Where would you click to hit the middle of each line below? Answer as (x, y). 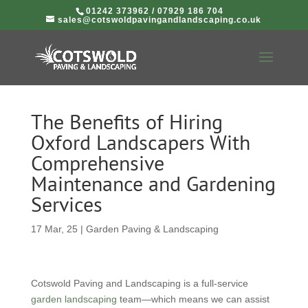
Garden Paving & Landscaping (152, 229)
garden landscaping (74, 299)
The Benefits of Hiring (126, 121)
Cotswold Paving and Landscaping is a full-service (139, 283)
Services (66, 204)
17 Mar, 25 (54, 229)
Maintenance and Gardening (153, 183)
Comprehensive (97, 163)
